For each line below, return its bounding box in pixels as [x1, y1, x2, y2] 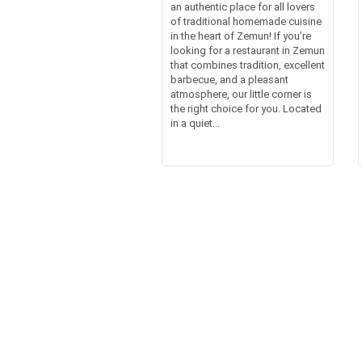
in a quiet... [170, 116, 220, 129]
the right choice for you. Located [170, 102, 322, 115]
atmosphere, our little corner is [170, 87, 312, 100]
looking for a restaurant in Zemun [170, 44, 325, 57]
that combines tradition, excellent [170, 58, 325, 71]
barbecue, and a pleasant [170, 73, 288, 86]
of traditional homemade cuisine [170, 15, 322, 27]
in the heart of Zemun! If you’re [170, 29, 311, 42]
